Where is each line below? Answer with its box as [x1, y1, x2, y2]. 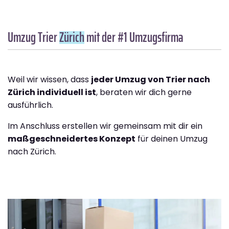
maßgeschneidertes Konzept [8, 133, 135, 145]
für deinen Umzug [135, 133, 208, 145]
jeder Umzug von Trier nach [91, 74, 210, 86]
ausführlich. [8, 99, 53, 111]
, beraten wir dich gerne [96, 86, 192, 99]
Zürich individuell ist [8, 86, 96, 99]
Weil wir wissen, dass [8, 74, 91, 86]
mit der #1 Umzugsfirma [84, 27, 184, 48]
